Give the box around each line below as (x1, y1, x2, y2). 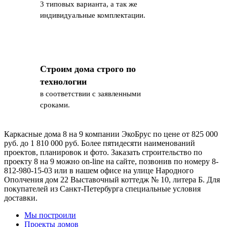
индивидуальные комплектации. (40, 11, 145, 19)
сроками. (40, 100, 70, 109)
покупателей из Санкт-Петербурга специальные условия (4, 184, 201, 193)
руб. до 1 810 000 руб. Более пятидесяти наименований (4, 138, 195, 147)
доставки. (4, 193, 37, 202)
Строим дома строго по (40, 63, 136, 74)
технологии (40, 76, 87, 87)
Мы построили (24, 210, 76, 219)
